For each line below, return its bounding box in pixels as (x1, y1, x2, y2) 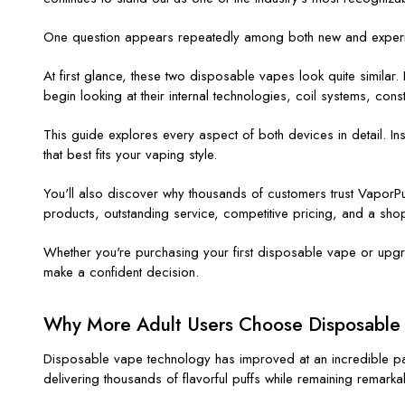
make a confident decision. (43, 261, 199, 282)
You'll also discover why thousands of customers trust (43, 183, 358, 203)
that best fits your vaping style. (43, 144, 217, 165)
